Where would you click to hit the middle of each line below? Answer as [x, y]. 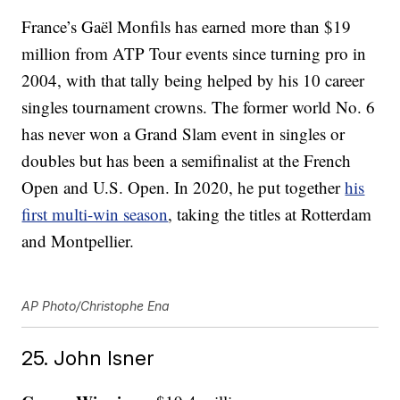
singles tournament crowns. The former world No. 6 [199, 107]
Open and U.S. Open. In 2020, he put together [183, 187]
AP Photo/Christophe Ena [96, 306]
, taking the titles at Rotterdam [270, 214]
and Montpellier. [78, 241]
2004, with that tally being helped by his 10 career [193, 80]
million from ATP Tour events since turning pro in [194, 54]
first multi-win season [95, 214]
